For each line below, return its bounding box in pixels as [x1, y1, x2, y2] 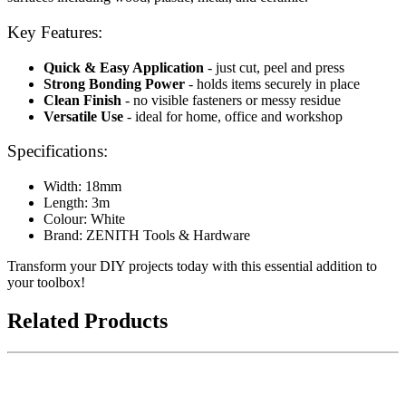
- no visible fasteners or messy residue [121, 92, 341, 108]
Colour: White [43, 211, 125, 227]
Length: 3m [43, 195, 110, 211]
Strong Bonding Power [43, 75, 185, 92]
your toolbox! [7, 275, 85, 291]
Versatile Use [43, 108, 123, 124]
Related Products [7, 308, 168, 333]
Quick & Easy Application [43, 59, 204, 75]
